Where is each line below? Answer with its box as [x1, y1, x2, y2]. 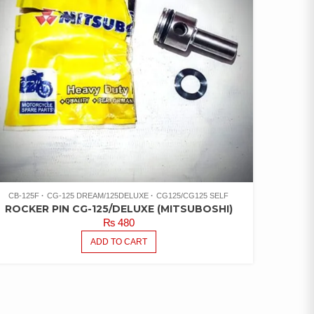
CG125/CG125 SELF [156, 191, 229, 200]
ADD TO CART [90, 237, 147, 247]
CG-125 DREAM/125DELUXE [47, 191, 149, 200]
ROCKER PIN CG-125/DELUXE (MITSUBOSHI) [4, 203, 233, 216]
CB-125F [8, 191, 40, 200]
